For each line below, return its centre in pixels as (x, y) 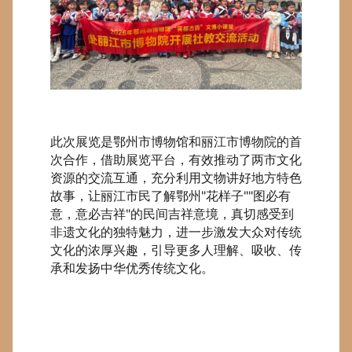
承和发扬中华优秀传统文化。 (132, 268)
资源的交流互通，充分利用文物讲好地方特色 (176, 177)
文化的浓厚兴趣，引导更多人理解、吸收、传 (176, 249)
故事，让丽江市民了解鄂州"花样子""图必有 (170, 195)
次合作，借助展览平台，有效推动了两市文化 (176, 159)
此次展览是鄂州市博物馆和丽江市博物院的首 (176, 141)
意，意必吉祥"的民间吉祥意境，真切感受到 (172, 213)
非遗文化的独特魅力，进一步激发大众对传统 (176, 231)
